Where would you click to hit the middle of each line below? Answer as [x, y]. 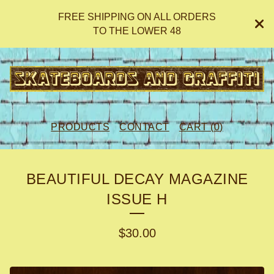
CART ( [196, 127]
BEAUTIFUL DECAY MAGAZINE [137, 179]
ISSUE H [137, 199]
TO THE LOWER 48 [137, 31]
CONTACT [144, 127]
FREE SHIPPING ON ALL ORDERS [137, 17]
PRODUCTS [80, 127]
